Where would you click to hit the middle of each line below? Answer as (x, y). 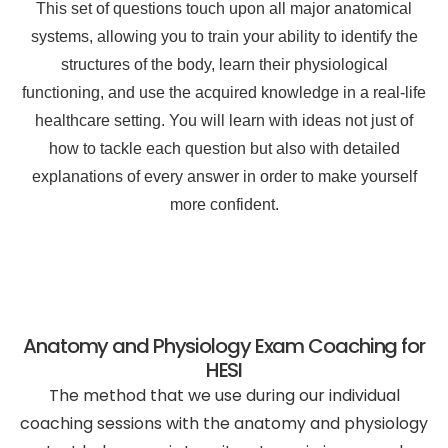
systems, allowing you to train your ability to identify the (224, 37)
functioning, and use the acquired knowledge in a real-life (224, 93)
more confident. (224, 205)
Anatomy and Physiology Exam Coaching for (224, 345)
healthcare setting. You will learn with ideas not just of (224, 121)
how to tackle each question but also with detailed (224, 149)
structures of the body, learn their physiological (224, 65)
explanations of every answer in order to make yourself (224, 177)
